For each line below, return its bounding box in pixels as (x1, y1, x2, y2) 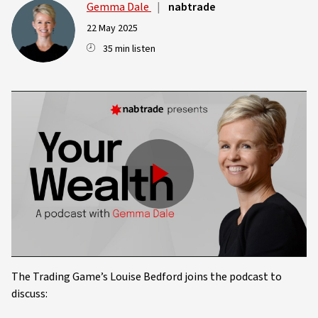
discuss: (11, 286, 48, 302)
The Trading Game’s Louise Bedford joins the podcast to (11, 269, 282, 285)
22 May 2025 (87, 21, 138, 35)
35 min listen (103, 42, 155, 56)
